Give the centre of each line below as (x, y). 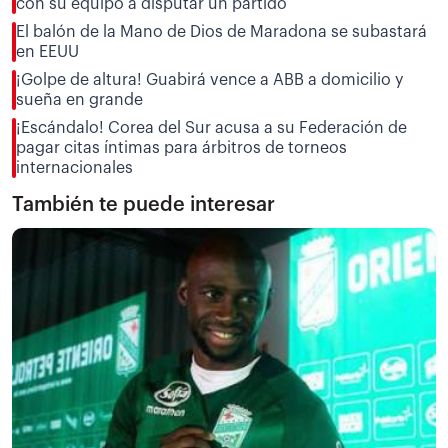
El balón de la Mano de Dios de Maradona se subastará (221, 31)
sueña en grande (79, 99)
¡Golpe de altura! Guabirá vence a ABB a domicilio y (209, 79)
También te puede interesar (143, 204)
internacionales (74, 167)
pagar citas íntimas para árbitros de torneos (181, 147)
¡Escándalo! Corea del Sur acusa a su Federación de (211, 127)
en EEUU (47, 51)
